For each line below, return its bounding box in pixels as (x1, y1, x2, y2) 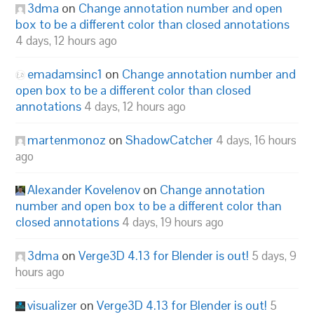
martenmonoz (27, 131, 107, 148)
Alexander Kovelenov (27, 181, 141, 198)
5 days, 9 (252, 247, 297, 264)
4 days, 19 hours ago (122, 214, 224, 230)
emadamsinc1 (27, 65, 103, 82)
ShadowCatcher (125, 131, 214, 148)
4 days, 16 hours (216, 132, 297, 148)
